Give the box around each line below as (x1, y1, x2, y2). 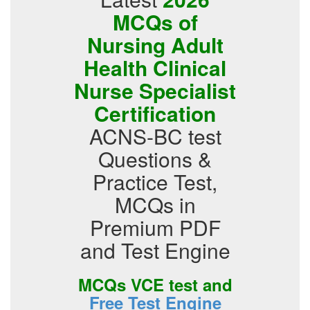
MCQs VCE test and (77, 273, 232, 296)
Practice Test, (93, 167, 217, 197)
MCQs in (114, 190, 196, 219)
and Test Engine (80, 235, 230, 265)
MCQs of (112, 7, 198, 37)
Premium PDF (89, 212, 221, 242)
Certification (94, 98, 216, 128)
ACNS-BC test (89, 121, 221, 151)
